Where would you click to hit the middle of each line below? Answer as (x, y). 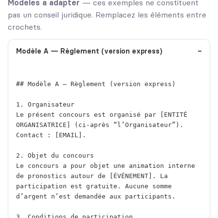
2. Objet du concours (55, 156)
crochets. (25, 27)
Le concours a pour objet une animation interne (106, 166)
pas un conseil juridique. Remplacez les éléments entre (107, 15)
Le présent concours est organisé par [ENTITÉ (102, 115)
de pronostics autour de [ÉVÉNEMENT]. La (92, 176)
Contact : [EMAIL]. (51, 135)
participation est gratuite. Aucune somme (94, 186)
